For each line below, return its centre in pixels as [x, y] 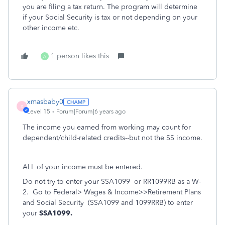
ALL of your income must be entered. [85, 167]
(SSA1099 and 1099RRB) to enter [140, 203]
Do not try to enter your [62, 182]
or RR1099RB [156, 182]
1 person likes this [80, 56]
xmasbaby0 [45, 102]
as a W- [189, 182]
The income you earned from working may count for [107, 127]
